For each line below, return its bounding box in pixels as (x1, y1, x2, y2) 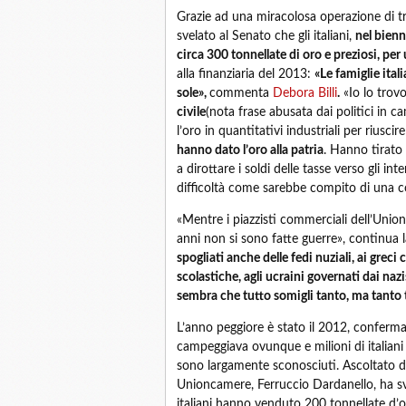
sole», (177, 87, 209, 100)
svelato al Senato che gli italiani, (177, 30, 355, 43)
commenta (209, 87, 273, 100)
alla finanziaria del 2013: (177, 68, 314, 81)
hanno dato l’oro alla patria (177, 144, 324, 157)
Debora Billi (273, 87, 337, 100)
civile (177, 106, 206, 119)
